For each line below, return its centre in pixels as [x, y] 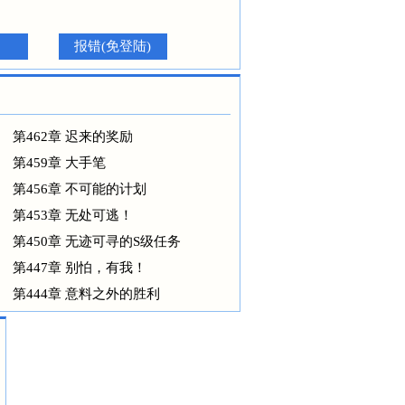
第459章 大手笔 [59, 163]
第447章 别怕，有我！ [79, 268]
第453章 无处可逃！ [72, 215]
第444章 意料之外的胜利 [86, 294]
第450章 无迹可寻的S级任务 [96, 241]
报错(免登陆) [113, 46]
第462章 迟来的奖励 [72, 137]
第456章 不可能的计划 [79, 189]
